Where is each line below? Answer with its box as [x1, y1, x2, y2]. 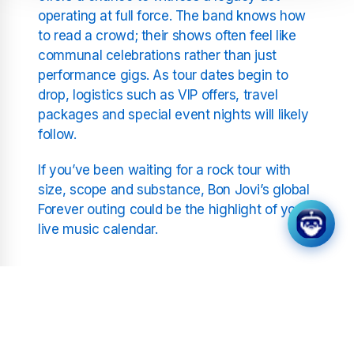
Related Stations [100, 322, 254, 346]
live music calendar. [38, 220, 158, 237]
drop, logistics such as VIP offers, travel [38, 86, 278, 103]
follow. [38, 126, 84, 142]
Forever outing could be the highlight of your [38, 201, 308, 217]
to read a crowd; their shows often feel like [38, 27, 296, 43]
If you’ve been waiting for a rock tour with [38, 161, 292, 178]
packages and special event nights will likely [38, 106, 309, 122]
